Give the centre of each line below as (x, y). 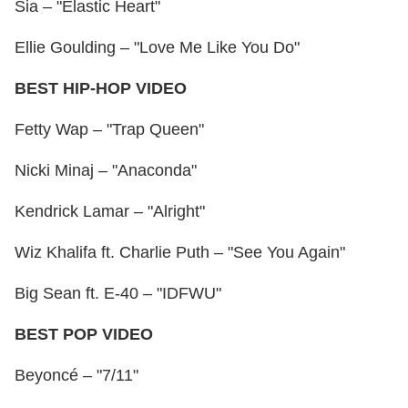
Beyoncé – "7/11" (76, 376)
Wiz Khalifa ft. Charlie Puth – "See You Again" (180, 253)
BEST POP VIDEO (84, 335)
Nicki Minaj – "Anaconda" (106, 171)
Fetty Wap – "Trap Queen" (109, 130)
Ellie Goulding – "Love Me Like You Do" (157, 48)
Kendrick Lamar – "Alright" (110, 212)
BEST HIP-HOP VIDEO (101, 89)
